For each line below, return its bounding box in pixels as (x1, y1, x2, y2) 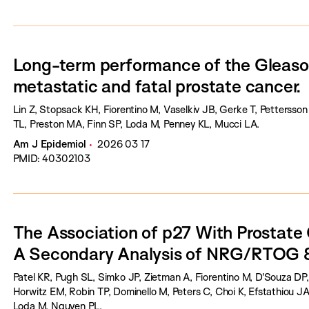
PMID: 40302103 (12, 152, 90, 165)
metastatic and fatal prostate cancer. (12, 75, 302, 97)
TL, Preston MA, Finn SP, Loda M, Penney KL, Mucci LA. (12, 117, 260, 130)
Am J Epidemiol (12, 137, 86, 150)
